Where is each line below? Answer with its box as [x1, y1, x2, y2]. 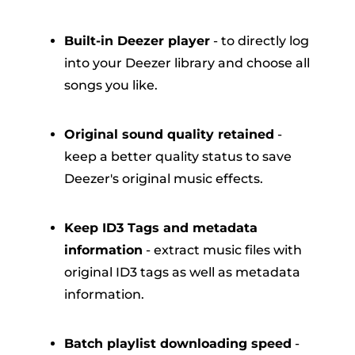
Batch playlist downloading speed [63, 336, 292, 352]
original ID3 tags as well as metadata [63, 265, 300, 281]
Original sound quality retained [63, 127, 274, 143]
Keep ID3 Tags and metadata [63, 220, 258, 236]
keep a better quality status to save [63, 149, 292, 165]
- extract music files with [142, 242, 302, 258]
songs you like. [63, 78, 158, 94]
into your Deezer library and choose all [63, 55, 310, 71]
